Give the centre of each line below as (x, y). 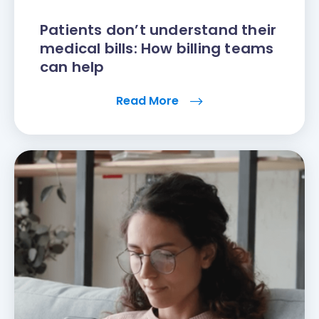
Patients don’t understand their (158, 30)
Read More (149, 101)
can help (72, 67)
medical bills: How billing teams (157, 49)
